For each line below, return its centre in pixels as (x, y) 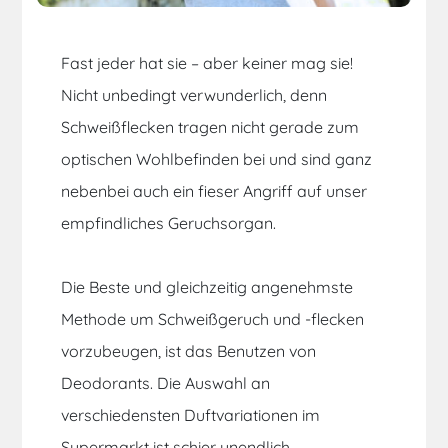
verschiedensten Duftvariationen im (191, 415)
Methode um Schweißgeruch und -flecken (213, 319)
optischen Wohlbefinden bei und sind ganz (217, 159)
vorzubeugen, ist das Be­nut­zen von (189, 351)
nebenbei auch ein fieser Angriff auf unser (214, 191)
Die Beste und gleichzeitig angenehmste (207, 287)
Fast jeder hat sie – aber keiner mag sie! (207, 63)
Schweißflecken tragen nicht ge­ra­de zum (210, 127)
